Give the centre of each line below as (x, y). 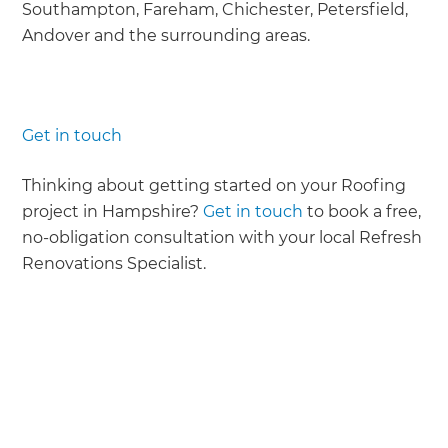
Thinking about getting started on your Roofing (214, 185)
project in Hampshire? (113, 211)
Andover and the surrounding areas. (166, 35)
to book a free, (362, 211)
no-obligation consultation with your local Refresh (222, 237)
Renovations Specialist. (114, 263)
